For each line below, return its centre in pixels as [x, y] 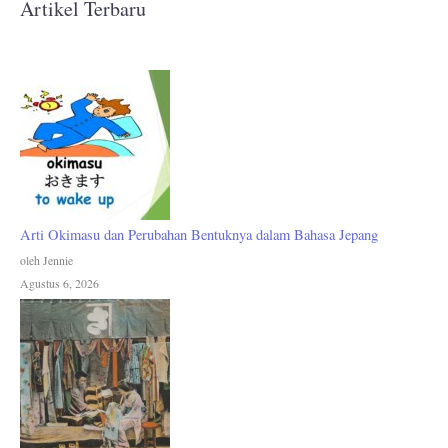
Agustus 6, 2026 [59, 283]
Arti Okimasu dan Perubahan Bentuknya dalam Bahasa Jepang [199, 235]
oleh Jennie [46, 260]
